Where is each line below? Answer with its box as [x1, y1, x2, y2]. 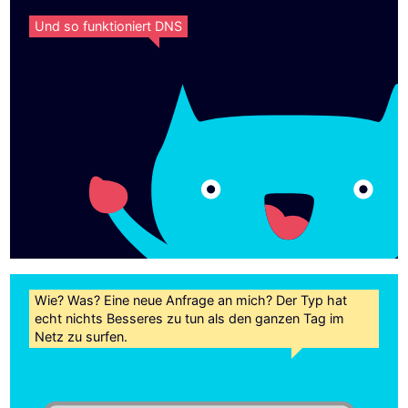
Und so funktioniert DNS [35, 18, 183, 35]
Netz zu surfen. [35, 328, 128, 344]
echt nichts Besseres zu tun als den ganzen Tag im [35, 310, 345, 326]
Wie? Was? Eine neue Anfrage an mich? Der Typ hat [35, 291, 348, 308]
